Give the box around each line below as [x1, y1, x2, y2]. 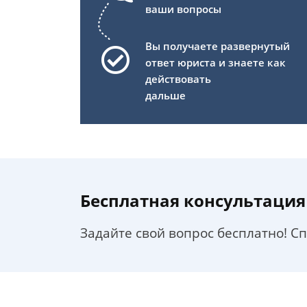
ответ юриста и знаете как [145, 56, 286, 70]
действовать [145, 72, 211, 86]
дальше [145, 88, 186, 103]
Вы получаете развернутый [145, 39, 290, 53]
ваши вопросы [145, 2, 221, 16]
